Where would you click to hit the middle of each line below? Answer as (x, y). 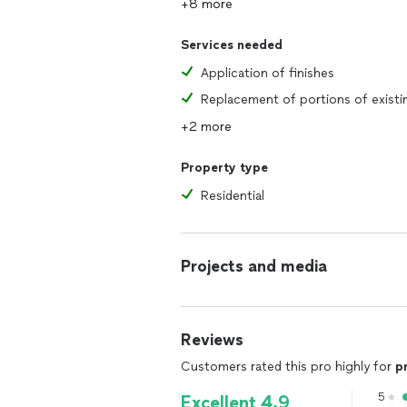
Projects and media (254, 266)
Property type (224, 168)
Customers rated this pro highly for (288, 367)
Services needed (232, 45)
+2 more (206, 127)
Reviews (212, 340)
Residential (233, 196)
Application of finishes (268, 73)
